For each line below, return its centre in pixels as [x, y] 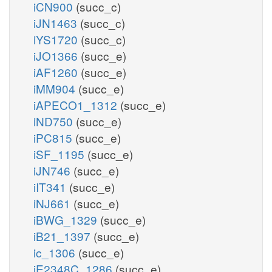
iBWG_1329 [67, 219]
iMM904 [56, 88]
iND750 [55, 121]
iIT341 [51, 186]
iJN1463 [57, 22]
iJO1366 [57, 55]
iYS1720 [57, 39]
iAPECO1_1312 [77, 104]
